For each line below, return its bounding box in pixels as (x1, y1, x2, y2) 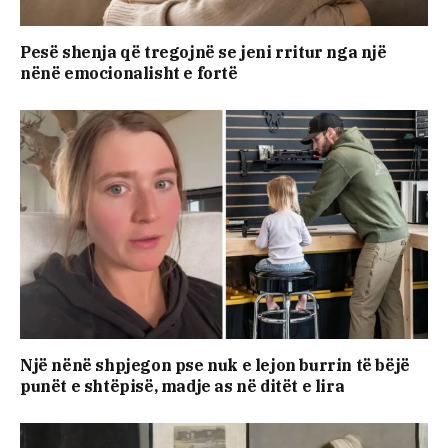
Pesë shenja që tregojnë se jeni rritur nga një (20, 41, 387, 62)
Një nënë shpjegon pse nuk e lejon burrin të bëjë (20, 355, 410, 376)
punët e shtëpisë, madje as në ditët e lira (20, 376, 345, 397)
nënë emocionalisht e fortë (20, 62, 238, 83)
